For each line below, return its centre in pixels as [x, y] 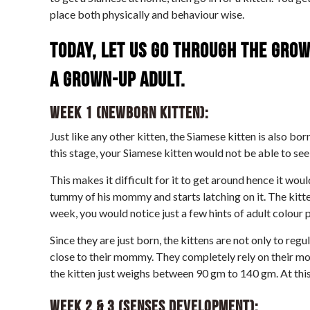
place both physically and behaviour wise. [147, 14]
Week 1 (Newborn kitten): [129, 113]
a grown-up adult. [118, 80]
